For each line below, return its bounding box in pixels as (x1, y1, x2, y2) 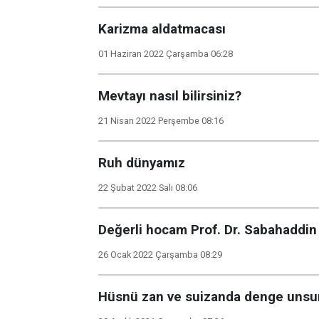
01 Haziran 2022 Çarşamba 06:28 (98, 48, 233, 59)
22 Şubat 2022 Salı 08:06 (98, 182, 197, 193)
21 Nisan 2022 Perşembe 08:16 (98, 115, 224, 126)
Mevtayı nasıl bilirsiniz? (98, 88, 241, 104)
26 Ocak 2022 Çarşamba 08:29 (98, 249, 222, 260)
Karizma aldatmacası (98, 21, 226, 37)
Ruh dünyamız (98, 155, 185, 171)
